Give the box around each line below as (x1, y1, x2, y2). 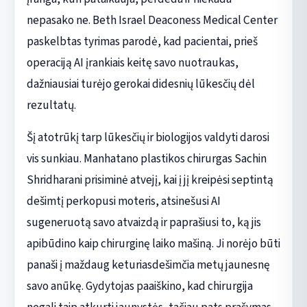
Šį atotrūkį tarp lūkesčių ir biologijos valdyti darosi (26, 128, 269, 146)
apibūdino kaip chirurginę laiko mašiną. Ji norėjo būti (26, 234, 280, 252)
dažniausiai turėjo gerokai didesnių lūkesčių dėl (26, 75, 255, 93)
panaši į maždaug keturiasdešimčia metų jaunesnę (26, 256, 270, 273)
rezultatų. (26, 96, 76, 114)
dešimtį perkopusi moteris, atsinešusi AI (26, 192, 221, 210)
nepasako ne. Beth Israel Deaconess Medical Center (26, 11, 278, 29)
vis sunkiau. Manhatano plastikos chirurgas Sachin (26, 149, 267, 167)
